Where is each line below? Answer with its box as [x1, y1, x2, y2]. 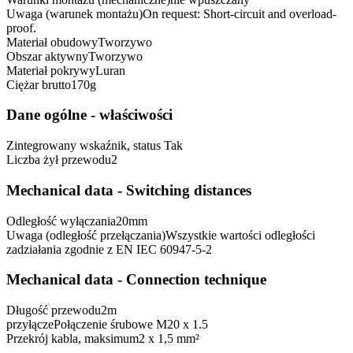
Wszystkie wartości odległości [165, 228, 315, 242]
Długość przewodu [6, 303, 101, 317]
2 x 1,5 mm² [139, 331, 199, 345]
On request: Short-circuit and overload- [143, 6, 336, 20]
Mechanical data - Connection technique [6, 271, 266, 288]
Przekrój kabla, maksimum [6, 331, 139, 345]
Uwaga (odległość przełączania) [6, 228, 165, 242]
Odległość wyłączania [6, 214, 116, 228]
